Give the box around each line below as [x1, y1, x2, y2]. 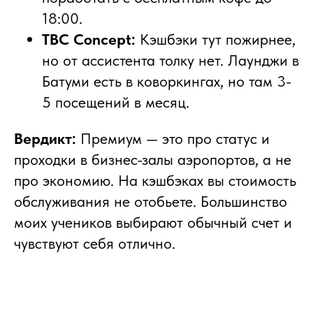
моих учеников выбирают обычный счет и [14, 213, 292, 232]
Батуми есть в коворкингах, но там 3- [42, 72, 291, 91]
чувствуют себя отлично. [14, 234, 175, 253]
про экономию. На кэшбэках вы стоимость [14, 171, 296, 190]
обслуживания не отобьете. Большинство [14, 192, 287, 211]
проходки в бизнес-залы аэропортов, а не [14, 150, 291, 169]
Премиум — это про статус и [76, 129, 270, 148]
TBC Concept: [42, 30, 136, 49]
